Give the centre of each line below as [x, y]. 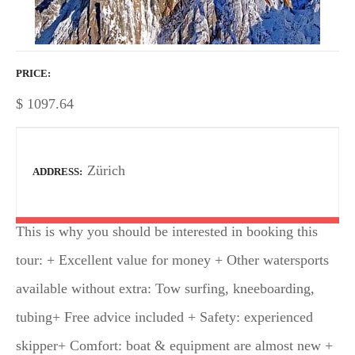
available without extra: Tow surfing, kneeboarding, [165, 288]
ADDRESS [56, 172]
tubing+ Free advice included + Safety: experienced [164, 317]
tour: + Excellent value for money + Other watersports [172, 260]
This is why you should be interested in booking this [167, 231]
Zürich [106, 171]
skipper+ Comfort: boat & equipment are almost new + [174, 345]
